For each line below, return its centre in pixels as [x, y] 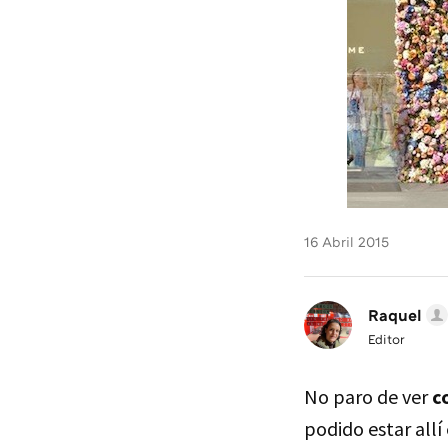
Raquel [395, 315]
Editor [386, 339]
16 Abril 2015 [346, 241]
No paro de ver [368, 396]
